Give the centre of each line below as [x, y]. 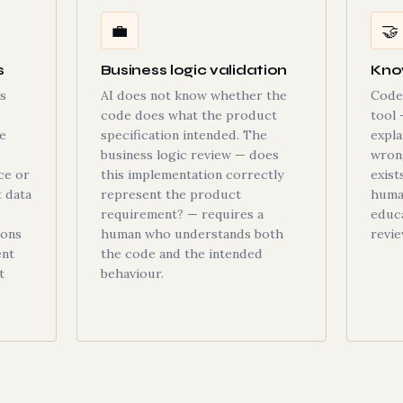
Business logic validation [194, 70]
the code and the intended [181, 254]
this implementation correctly [192, 175]
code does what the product [188, 115]
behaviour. [132, 273]
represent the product [170, 194]
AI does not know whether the [193, 95]
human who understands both [192, 234]
